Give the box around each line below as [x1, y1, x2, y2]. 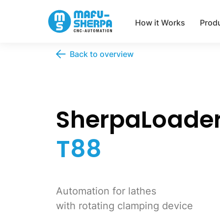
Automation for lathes [56, 185, 156, 197]
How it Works [135, 17, 185, 27]
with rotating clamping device [56, 200, 193, 212]
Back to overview [70, 49, 134, 59]
